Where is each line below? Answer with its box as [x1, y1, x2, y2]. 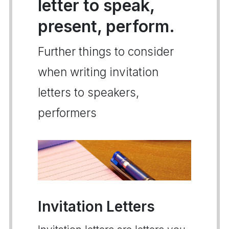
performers [38, 106, 97, 120]
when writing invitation [38, 65, 158, 79]
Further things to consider [38, 44, 174, 58]
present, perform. [38, 16, 175, 36]
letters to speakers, [38, 85, 139, 99]
